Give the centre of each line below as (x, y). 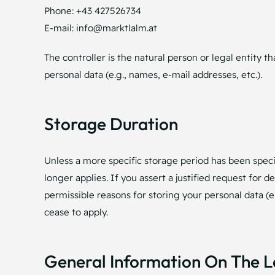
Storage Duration (111, 123)
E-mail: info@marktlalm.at (100, 28)
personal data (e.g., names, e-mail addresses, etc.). (153, 74)
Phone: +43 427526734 (92, 10)
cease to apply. (76, 212)
